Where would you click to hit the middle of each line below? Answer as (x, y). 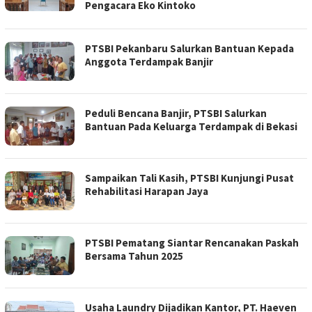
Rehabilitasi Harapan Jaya (147, 191)
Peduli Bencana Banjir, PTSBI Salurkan (176, 113)
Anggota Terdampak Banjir (149, 62)
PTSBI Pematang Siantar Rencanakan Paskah (192, 243)
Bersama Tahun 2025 (134, 256)
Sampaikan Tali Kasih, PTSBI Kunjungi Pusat (189, 178)
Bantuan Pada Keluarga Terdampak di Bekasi (191, 126)
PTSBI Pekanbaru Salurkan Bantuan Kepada (189, 48)
